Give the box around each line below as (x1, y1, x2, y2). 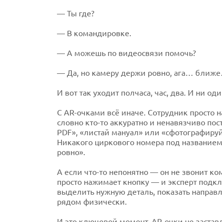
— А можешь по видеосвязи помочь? (56, 49, 196, 58)
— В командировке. (56, 29, 131, 38)
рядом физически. (56, 197, 127, 207)
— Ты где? (56, 9, 94, 18)
